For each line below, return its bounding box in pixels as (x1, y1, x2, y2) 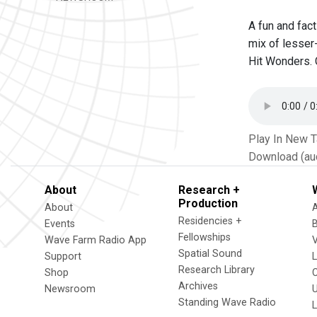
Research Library (178, 264, 255, 276)
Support (45, 250, 81, 263)
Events (45, 218, 75, 230)
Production (178, 197, 238, 210)
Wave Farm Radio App (45, 234, 146, 246)
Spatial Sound (178, 248, 242, 260)
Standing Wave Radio (178, 296, 276, 309)
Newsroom (45, 283, 96, 295)
